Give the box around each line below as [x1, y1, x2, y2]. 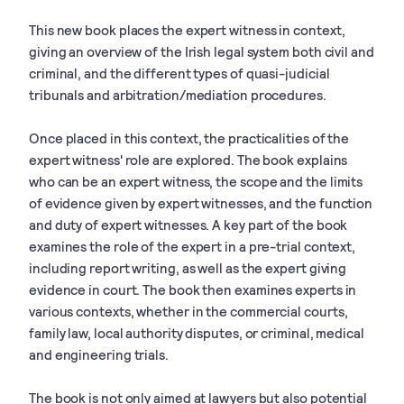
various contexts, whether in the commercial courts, [29, 302, 348, 319]
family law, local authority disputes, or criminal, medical [29, 324, 364, 341]
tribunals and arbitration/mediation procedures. [29, 86, 326, 103]
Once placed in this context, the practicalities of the [29, 129, 350, 146]
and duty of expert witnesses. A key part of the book [29, 216, 348, 233]
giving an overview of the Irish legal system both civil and [29, 42, 374, 60]
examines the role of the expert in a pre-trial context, [29, 237, 356, 254]
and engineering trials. [29, 345, 169, 363]
